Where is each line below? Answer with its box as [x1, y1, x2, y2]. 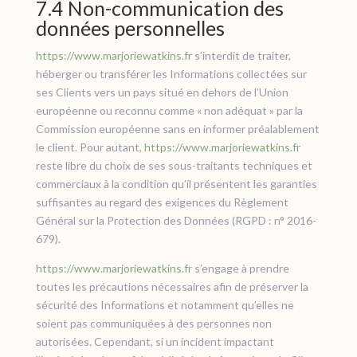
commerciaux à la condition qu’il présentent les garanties [35, 177, 317, 190]
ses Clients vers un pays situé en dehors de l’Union [35, 85, 288, 99]
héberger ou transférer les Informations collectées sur [35, 67, 307, 80]
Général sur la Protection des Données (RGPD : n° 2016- [35, 214, 316, 227]
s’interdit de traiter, [191, 49, 291, 62]
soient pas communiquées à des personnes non [35, 316, 272, 330]
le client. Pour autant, [35, 140, 144, 154]
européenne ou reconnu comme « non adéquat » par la [35, 104, 303, 117]
